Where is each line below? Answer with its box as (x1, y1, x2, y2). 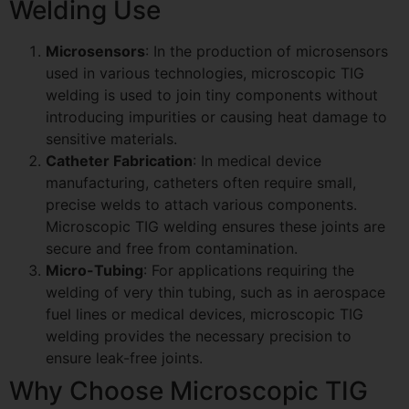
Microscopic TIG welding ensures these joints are (46, 216, 385, 236)
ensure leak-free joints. (46, 348, 203, 367)
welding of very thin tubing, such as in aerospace (46, 282, 385, 301)
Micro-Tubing (46, 260, 143, 279)
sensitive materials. (46, 129, 177, 148)
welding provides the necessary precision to (46, 326, 351, 345)
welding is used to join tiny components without (46, 85, 378, 104)
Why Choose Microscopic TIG (9, 374, 368, 406)
